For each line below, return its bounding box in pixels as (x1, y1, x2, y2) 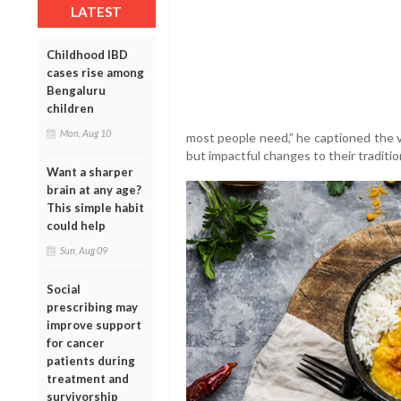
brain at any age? (47, 183, 141, 198)
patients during (47, 354, 135, 369)
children (47, 101, 94, 116)
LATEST (71, 4, 123, 21)
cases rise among (47, 65, 144, 81)
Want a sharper (47, 165, 133, 180)
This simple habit (47, 200, 144, 216)
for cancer (47, 336, 105, 351)
